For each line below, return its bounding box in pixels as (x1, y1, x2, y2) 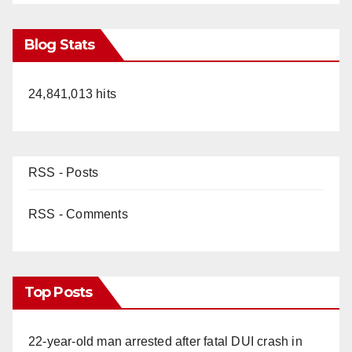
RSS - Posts (28, 166, 99, 180)
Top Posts (24, 284, 92, 302)
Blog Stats (24, 36, 94, 54)
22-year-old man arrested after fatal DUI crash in (28, 335, 302, 349)
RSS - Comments (28, 207, 128, 222)
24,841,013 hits (28, 87, 116, 101)
